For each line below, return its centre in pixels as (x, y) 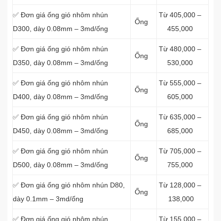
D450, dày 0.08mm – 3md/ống (60, 131)
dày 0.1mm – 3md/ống (48, 199)
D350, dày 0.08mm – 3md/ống (60, 63)
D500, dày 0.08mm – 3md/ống (60, 165)
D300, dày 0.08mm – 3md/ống (60, 29)
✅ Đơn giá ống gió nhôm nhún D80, (69, 185)
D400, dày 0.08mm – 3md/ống (60, 97)
